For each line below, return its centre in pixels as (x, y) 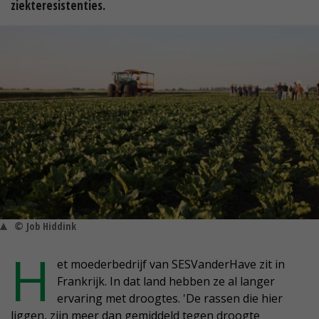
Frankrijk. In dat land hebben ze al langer (166, 282)
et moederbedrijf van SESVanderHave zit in (171, 265)
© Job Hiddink (45, 226)
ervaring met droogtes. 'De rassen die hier (170, 299)
